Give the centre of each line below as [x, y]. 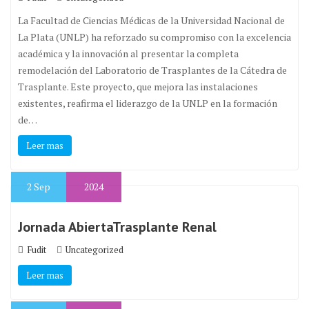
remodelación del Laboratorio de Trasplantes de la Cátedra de [152, 70]
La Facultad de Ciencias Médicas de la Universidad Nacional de [151, 20]
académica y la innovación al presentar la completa [128, 53]
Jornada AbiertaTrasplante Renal [117, 227]
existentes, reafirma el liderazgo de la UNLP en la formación [148, 103]
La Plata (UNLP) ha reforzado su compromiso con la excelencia [154, 37]
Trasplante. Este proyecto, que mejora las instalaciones [138, 87]
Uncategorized [94, 250]
